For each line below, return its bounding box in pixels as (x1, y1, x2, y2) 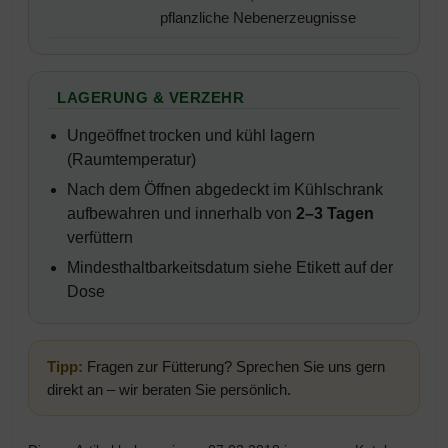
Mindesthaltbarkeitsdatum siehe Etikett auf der (67, 258, 393, 276)
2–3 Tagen (296, 204, 374, 222)
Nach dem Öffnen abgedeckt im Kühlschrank (67, 180, 383, 198)
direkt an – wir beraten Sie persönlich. (47, 380, 291, 398)
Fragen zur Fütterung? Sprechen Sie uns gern (83, 357, 385, 375)
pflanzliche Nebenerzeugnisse (160, 8, 356, 26)
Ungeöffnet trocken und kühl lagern (67, 126, 315, 144)
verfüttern (67, 228, 133, 246)
